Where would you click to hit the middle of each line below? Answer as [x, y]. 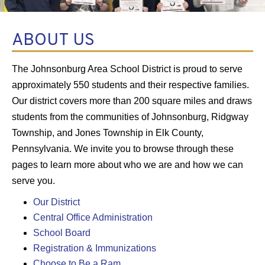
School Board [62, 232]
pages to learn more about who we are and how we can [127, 164]
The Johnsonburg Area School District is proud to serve [127, 69]
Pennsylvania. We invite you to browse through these [123, 148]
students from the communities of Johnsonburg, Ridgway [130, 117]
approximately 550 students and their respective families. [130, 85]
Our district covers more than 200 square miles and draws [132, 101]
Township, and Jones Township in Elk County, [108, 132]
